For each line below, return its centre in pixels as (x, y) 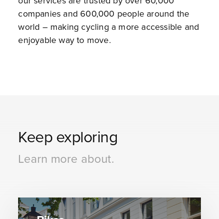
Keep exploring (68, 136)
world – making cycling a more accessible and (109, 27)
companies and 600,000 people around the (104, 13)
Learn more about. (66, 158)
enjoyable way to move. (65, 40)
